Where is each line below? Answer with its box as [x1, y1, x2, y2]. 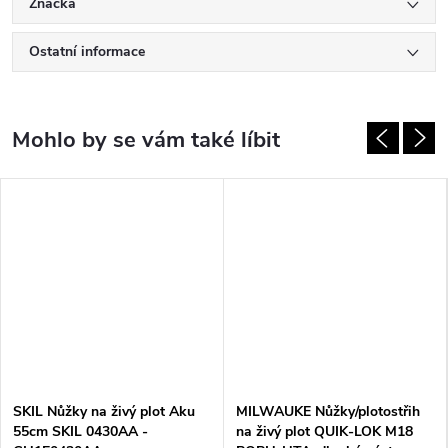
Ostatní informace [29, 42, 145, 61]
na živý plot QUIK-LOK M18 [236, 421, 413, 441]
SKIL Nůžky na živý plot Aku [13, 401, 195, 421]
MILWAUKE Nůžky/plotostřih [236, 401, 420, 421]
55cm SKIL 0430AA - [13, 421, 148, 441]
